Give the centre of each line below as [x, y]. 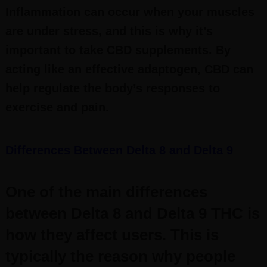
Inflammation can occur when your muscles [130, 12]
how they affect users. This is [112, 235]
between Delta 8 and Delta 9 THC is [132, 213]
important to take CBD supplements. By [118, 50]
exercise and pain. [57, 107]
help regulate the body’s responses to [112, 88]
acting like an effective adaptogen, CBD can [129, 69]
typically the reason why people [120, 256]
